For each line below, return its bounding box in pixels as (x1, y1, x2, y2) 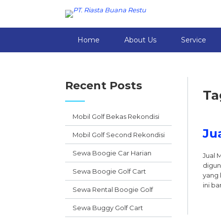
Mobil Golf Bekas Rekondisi (73, 112, 159, 120)
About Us (124, 36, 156, 44)
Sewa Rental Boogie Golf (73, 185, 153, 193)
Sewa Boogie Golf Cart (73, 167, 146, 175)
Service (181, 36, 206, 44)
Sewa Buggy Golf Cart (73, 204, 143, 212)
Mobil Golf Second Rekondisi (73, 131, 165, 139)
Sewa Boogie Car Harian (73, 149, 151, 157)
